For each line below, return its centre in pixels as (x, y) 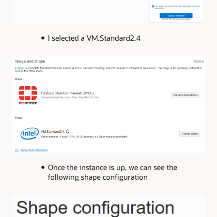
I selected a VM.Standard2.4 (94, 38)
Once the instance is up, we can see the (112, 167)
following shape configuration (98, 177)
